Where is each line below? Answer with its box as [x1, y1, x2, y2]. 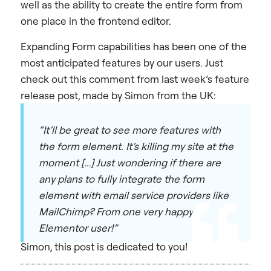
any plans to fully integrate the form [39, 172, 204, 185]
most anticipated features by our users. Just [21, 56, 223, 69]
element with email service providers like [39, 188, 229, 201]
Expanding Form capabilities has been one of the [21, 39, 247, 53]
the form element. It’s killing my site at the [39, 139, 233, 152]
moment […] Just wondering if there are [39, 155, 221, 169]
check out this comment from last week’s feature [21, 72, 249, 85]
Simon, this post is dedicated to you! [21, 240, 188, 253]
